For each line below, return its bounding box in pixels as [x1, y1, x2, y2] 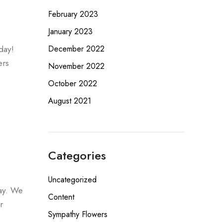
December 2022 [48, 43, 105, 55]
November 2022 [48, 60, 105, 72]
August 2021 [48, 95, 91, 107]
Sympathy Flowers [48, 209, 108, 220]
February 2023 [48, 8, 98, 20]
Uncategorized [48, 174, 97, 185]
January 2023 [48, 26, 93, 37]
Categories [48, 147, 106, 164]
